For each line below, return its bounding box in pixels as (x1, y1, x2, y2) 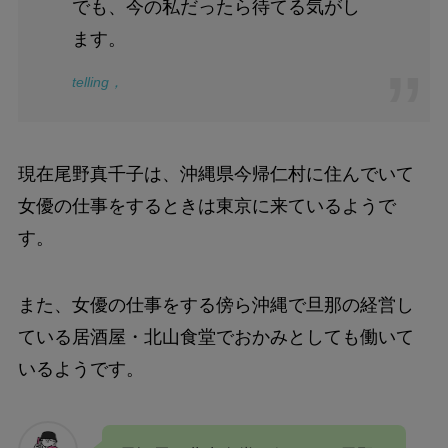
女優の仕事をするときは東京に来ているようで (17, 195, 396, 216)
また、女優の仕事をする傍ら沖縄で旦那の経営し (17, 295, 414, 316)
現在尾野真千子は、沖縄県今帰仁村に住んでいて (17, 163, 414, 184)
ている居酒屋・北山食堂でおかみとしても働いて (17, 327, 414, 348)
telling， (71, 73, 123, 90)
